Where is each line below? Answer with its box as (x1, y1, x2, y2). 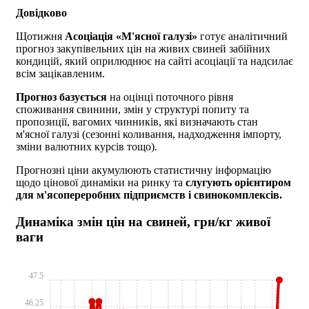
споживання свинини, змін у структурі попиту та (16, 103, 249, 115)
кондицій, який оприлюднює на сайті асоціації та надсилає (16, 55, 293, 67)
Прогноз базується (16, 91, 107, 103)
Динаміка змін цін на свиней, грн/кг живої (16, 214, 270, 229)
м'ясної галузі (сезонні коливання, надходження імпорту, (16, 128, 281, 140)
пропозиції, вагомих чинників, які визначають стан (16, 116, 258, 128)
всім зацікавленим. (16, 68, 105, 79)
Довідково (16, 7, 67, 19)
